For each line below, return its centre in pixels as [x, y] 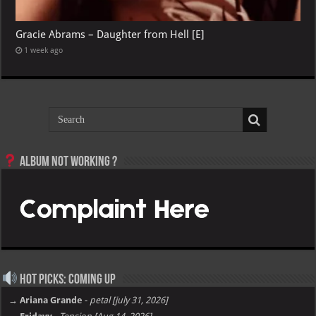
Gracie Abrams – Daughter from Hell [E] [110, 35]
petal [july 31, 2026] [129, 300]
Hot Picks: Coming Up [67, 280]
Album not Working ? [68, 163]
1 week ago [44, 51]
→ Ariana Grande [46, 300]
